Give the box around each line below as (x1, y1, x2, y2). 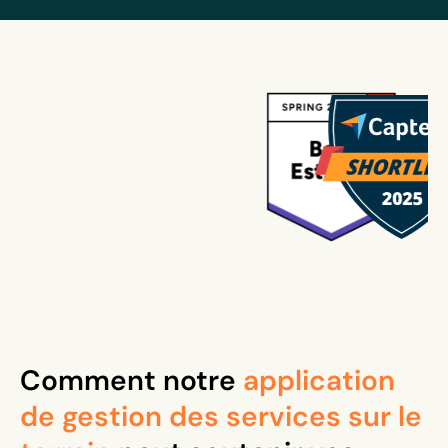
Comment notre (20, 361, 243, 398)
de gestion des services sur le (20, 397, 422, 434)
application (243, 361, 395, 398)
